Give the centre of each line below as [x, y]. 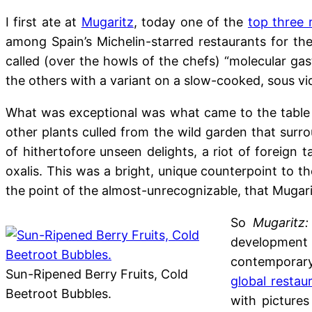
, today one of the [190, 22]
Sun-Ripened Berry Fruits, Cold [97, 274]
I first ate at [44, 22]
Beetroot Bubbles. [58, 294]
